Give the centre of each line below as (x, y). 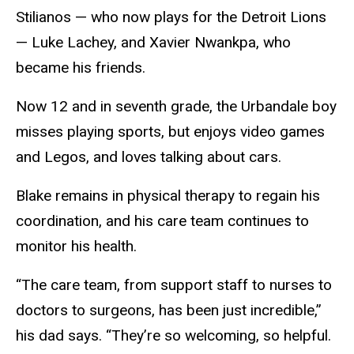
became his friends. (81, 68)
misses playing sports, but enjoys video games (170, 132)
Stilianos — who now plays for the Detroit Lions (171, 17)
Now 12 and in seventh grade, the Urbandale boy (176, 107)
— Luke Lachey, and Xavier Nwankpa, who (153, 43)
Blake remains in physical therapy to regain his (168, 196)
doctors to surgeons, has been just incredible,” (169, 310)
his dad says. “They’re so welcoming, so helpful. (173, 335)
